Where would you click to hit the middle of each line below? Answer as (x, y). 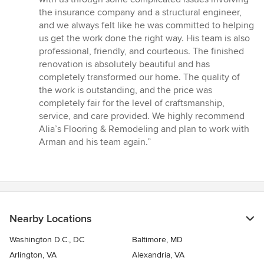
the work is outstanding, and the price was (126, 90)
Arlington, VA (33, 255)
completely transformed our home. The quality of (139, 77)
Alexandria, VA (158, 255)
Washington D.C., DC (47, 240)
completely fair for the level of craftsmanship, (132, 103)
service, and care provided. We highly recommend (142, 116)
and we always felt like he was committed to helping (146, 26)
